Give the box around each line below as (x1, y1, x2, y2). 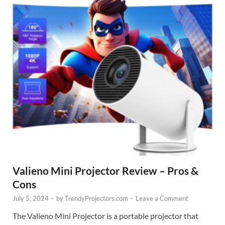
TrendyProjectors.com (65, 194, 128, 203)
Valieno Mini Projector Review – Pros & (13, 164, 198, 177)
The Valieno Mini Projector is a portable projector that (13, 211, 198, 221)
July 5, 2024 (13, 194, 49, 203)
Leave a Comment (136, 194, 188, 203)
